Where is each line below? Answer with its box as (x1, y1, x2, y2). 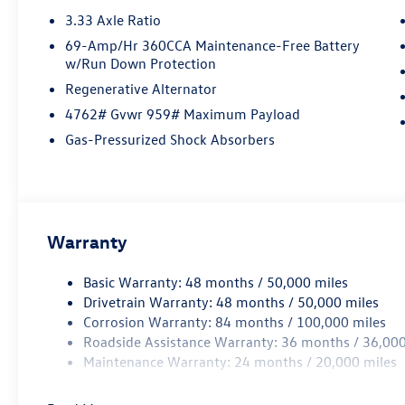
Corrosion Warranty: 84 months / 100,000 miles (83, 312, 387, 331)
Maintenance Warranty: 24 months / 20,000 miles (83, 352, 398, 371)
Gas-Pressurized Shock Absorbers (65, 129, 276, 148)
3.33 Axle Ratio (65, 10, 162, 29)
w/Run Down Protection (65, 53, 217, 72)
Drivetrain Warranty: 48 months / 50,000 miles (83, 292, 380, 311)
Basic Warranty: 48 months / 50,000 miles (83, 272, 349, 291)
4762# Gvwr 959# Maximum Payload (65, 104, 301, 123)
